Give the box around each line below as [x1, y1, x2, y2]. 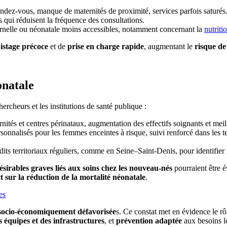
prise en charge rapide [67, 42, 144, 51]
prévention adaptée [116, 216, 184, 225]
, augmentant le [143, 42, 195, 51]
